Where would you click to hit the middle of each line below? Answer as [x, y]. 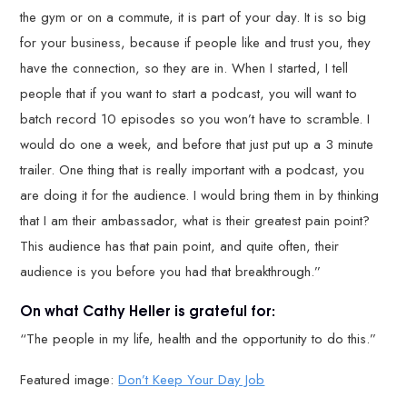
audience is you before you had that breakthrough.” [171, 271]
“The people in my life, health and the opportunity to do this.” [199, 339]
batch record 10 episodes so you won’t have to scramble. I [195, 119]
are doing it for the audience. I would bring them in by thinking [200, 195]
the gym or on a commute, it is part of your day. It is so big [194, 17]
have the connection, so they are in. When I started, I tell [184, 68]
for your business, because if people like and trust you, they [196, 42]
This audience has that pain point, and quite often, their [180, 246]
